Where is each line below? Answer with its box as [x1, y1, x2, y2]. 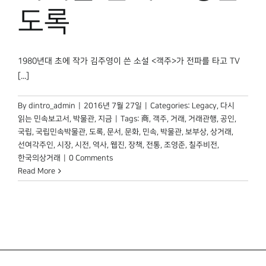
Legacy [192, 101, 217, 110]
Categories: [150, 101, 192, 110]
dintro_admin [28, 101, 75, 110]
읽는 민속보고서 [18, 114, 69, 123]
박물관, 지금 [73, 114, 112, 123]
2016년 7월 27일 [84, 101, 142, 110]
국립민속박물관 [36, 127, 85, 136]
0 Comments [69, 153, 113, 162]
